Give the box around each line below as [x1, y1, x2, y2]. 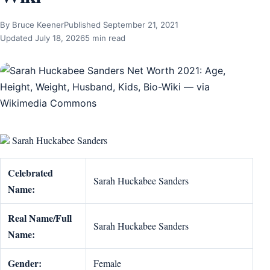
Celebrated [8, 166, 53, 180]
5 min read [85, 33, 125, 43]
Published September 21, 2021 [64, 20, 178, 30]
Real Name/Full [8, 211, 72, 225]
